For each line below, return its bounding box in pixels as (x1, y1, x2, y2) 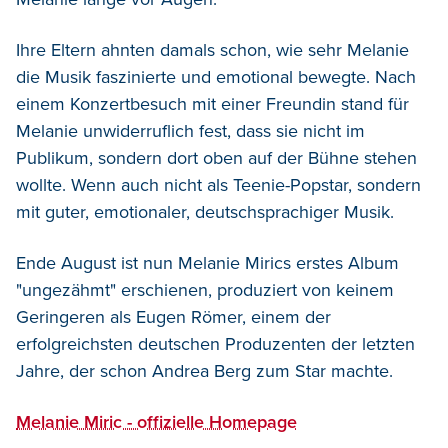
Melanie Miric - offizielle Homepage (16, 411, 297, 434)
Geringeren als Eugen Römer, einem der (16, 306, 331, 329)
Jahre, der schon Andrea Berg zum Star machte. (16, 360, 393, 383)
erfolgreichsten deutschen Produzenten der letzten (16, 333, 415, 356)
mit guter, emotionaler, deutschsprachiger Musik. (16, 201, 394, 224)
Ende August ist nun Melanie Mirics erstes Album (16, 252, 399, 275)
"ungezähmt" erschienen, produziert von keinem (16, 279, 394, 302)
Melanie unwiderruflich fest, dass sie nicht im (16, 120, 365, 143)
